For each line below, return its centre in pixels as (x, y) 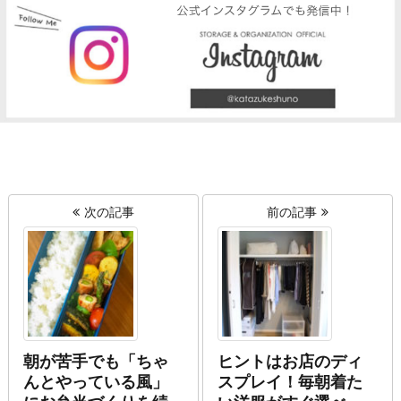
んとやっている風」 (95, 382)
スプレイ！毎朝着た (290, 382)
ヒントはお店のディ (290, 361)
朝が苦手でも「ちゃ (95, 361)
